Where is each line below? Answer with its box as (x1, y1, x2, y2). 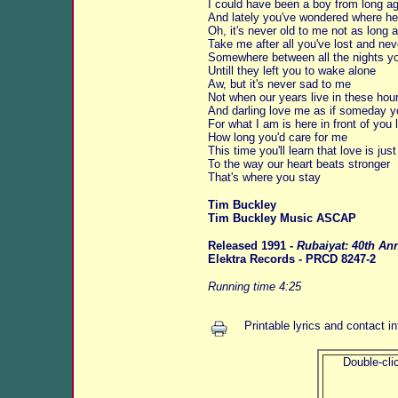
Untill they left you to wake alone (207, 64, 376, 77)
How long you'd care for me (207, 131, 347, 144)
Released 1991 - (207, 239, 293, 252)
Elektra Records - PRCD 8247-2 (207, 252, 376, 266)
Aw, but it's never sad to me (207, 77, 351, 91)
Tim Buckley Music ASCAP (207, 211, 356, 225)
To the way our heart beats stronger (207, 157, 390, 171)
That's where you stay (207, 171, 321, 184)
